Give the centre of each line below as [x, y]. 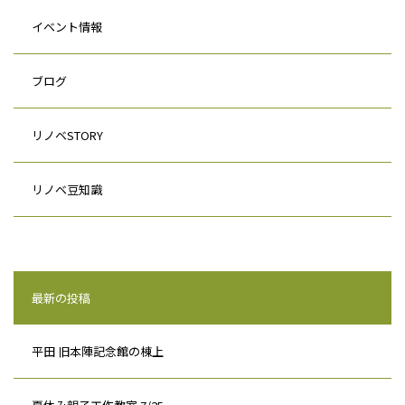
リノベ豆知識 [67, 189]
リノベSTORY [67, 135]
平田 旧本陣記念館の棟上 [98, 351]
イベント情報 [67, 27]
